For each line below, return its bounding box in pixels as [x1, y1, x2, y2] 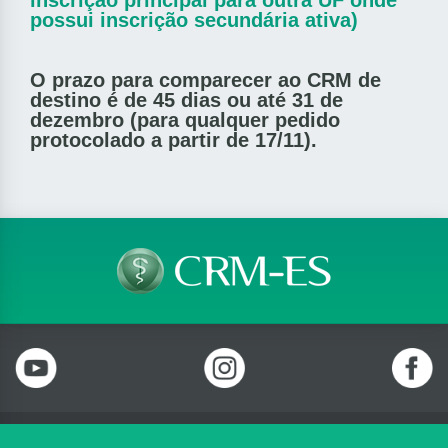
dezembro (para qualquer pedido [30, 109, 340, 132]
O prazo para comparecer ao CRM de [30, 69, 381, 92]
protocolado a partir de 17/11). [30, 129, 317, 152]
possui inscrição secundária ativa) [30, 9, 358, 32]
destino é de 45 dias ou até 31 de [30, 89, 343, 112]
